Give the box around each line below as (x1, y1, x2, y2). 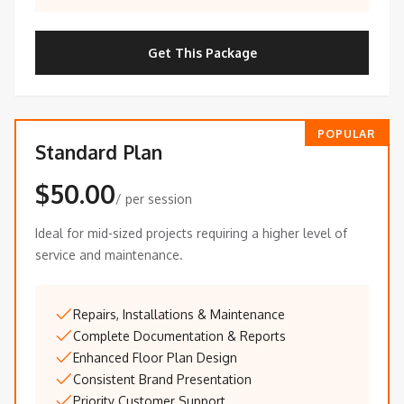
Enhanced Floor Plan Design (73, 350, 237, 366)
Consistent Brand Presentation (73, 372, 252, 388)
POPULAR (317, 126, 375, 142)
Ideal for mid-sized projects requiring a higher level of (35, 225, 347, 242)
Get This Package (147, 44, 257, 60)
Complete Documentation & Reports (73, 328, 286, 344)
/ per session (115, 191, 192, 207)
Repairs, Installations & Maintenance (73, 307, 285, 323)
